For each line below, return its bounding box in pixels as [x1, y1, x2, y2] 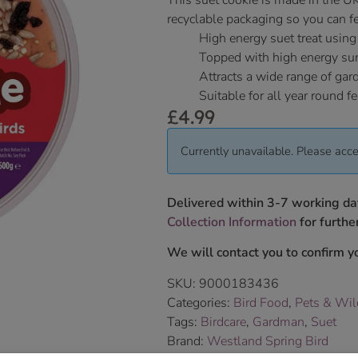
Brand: [167, 332, 207, 350]
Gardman [253, 312, 304, 331]
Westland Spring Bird [207, 332, 328, 350]
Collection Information [167, 213, 296, 232]
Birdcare [201, 312, 246, 331]
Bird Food [233, 293, 288, 312]
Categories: [167, 293, 233, 312]
